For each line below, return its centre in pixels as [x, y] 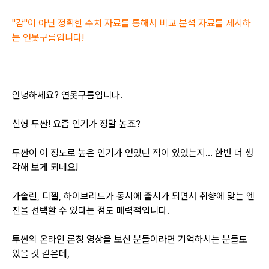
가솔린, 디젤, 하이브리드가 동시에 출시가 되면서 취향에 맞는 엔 [133, 196]
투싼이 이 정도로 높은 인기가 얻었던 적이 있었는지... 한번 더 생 [133, 153]
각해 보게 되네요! [45, 167]
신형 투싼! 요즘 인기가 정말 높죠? [76, 124]
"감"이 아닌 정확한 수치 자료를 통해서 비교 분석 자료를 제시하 [131, 23]
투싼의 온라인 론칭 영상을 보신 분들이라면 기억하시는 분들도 [130, 239]
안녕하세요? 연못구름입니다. [67, 95]
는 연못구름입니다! [48, 38]
